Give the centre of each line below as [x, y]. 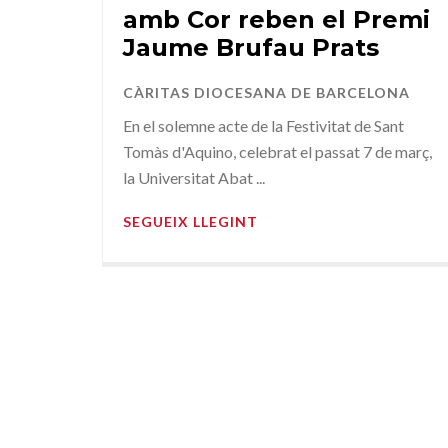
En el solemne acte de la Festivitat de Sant [263, 126]
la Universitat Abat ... [194, 178]
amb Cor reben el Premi [276, 20]
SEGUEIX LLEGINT [190, 222]
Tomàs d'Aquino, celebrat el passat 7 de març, [277, 152]
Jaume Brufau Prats [251, 48]
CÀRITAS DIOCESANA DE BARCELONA [266, 93]
